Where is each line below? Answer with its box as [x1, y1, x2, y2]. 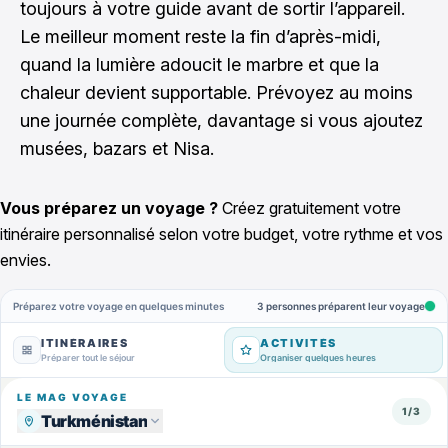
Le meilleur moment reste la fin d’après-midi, [20, 26, 381, 47]
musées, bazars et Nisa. [20, 138, 214, 159]
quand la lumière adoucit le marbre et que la [20, 54, 379, 75]
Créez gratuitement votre [218, 198, 401, 218]
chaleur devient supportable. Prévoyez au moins [20, 82, 413, 103]
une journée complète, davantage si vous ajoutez [20, 110, 423, 131]
